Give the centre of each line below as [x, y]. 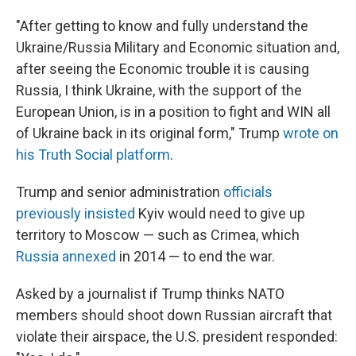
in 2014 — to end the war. [195, 256]
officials [248, 192]
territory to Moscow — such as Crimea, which [158, 235]
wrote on [311, 133]
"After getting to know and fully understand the [162, 26]
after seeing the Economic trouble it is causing [163, 69]
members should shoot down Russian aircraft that [174, 315]
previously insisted [75, 213]
